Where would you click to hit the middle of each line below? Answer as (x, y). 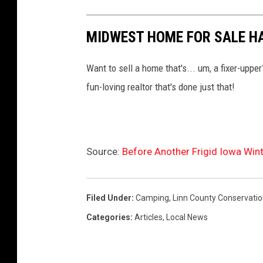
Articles (149, 217)
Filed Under (109, 198)
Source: (104, 151)
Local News (187, 217)
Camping (152, 198)
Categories (108, 217)
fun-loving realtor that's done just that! (161, 87)
